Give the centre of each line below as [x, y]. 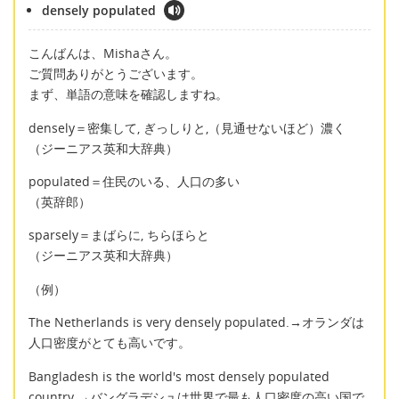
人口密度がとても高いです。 [110, 343]
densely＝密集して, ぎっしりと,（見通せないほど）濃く [187, 127]
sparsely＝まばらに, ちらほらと [119, 235]
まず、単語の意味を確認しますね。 [128, 94]
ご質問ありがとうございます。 [116, 74]
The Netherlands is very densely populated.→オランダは [196, 322]
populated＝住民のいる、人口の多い [134, 182]
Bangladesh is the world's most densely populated [179, 376]
